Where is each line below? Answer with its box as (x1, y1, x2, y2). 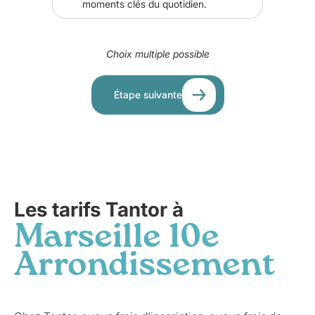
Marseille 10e (14, 221, 219, 255)
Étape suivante (113, 89, 182, 101)
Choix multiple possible (105, 48, 210, 60)
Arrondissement (14, 249, 276, 283)
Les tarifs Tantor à (14, 198, 184, 221)
